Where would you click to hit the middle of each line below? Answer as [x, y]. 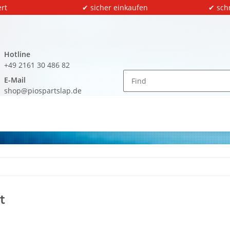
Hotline [17, 54]
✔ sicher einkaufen [115, 7]
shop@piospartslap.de [43, 91]
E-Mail [15, 80]
